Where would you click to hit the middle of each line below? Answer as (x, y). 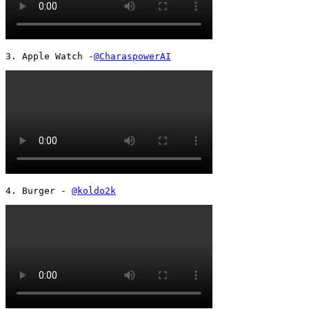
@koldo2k (94, 190)
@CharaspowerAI (132, 56)
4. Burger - (39, 190)
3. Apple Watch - (50, 56)
